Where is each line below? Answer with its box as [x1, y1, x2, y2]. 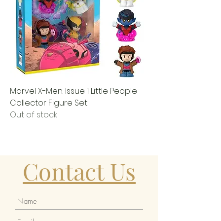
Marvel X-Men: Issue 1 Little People [10, 85, 137, 97]
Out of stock [10, 109, 57, 121]
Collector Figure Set [10, 97, 87, 109]
